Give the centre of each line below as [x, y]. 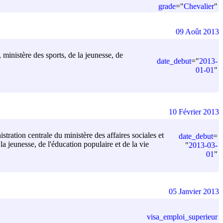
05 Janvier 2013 [194, 191]
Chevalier [199, 6]
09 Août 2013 [197, 31]
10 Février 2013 [194, 111]
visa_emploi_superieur [182, 217]
